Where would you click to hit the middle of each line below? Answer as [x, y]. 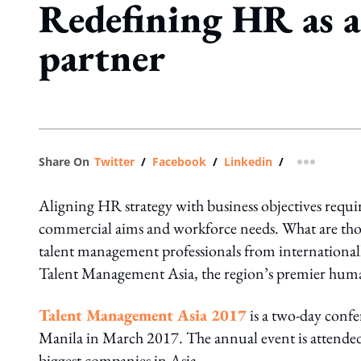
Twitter [114, 162]
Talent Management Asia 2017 [143, 315]
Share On [64, 162]
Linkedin [248, 162]
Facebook [179, 162]
